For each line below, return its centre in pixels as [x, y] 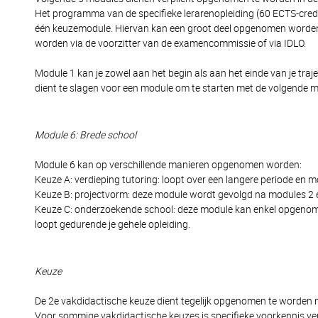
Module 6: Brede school [86, 135]
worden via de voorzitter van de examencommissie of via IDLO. [170, 43]
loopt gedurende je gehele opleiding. [113, 224]
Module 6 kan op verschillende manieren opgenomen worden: [168, 165]
